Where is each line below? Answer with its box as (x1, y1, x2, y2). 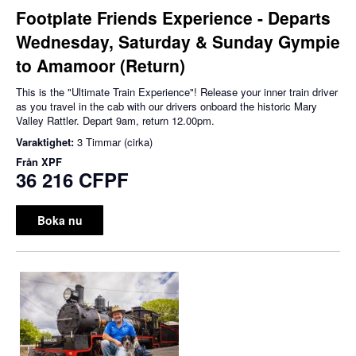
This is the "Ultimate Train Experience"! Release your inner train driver (16, 84, 338, 100)
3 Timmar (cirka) (77, 134, 153, 150)
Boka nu (37, 212, 83, 229)
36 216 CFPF (16, 166, 129, 194)
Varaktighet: (16, 134, 77, 150)
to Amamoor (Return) (16, 53, 185, 78)
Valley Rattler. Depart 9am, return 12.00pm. (16, 113, 215, 129)
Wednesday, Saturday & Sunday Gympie (16, 29, 340, 54)
